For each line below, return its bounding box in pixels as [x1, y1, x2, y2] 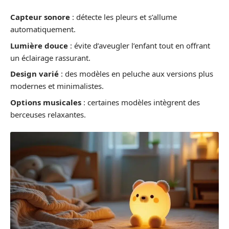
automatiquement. [10, 24, 76, 34]
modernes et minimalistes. [10, 81, 104, 91]
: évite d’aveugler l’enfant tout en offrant [68, 40, 210, 51]
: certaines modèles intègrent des [81, 97, 200, 107]
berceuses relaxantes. [10, 109, 86, 120]
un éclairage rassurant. [10, 52, 90, 63]
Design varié [10, 68, 59, 79]
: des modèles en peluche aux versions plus [59, 68, 213, 79]
